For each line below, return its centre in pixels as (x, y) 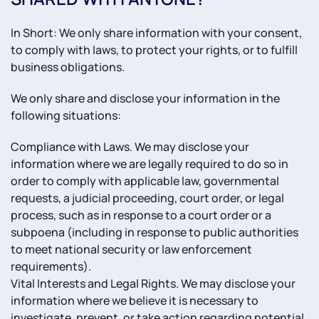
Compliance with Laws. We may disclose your (130, 147)
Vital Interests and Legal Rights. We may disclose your (153, 283)
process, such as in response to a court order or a (141, 215)
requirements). (51, 266)
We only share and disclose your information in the (145, 98)
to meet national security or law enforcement (131, 249)
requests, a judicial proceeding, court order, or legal (147, 198)
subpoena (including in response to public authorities (155, 232)
